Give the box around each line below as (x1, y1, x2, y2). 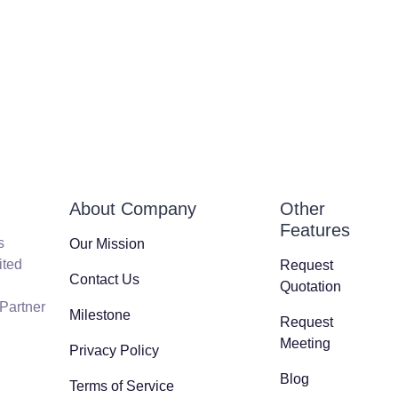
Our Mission (68, 236, 145, 251)
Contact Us (68, 272, 139, 287)
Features (280, 220, 351, 240)
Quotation (280, 279, 342, 294)
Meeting (280, 336, 331, 351)
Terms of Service (68, 378, 174, 394)
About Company (68, 199, 196, 219)
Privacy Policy (68, 343, 159, 358)
